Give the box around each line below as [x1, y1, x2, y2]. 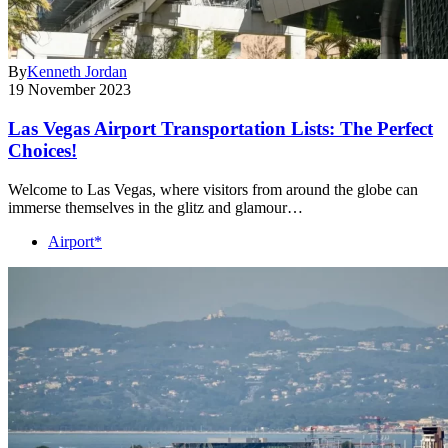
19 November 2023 [8, 81, 131, 99]
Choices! [8, 140, 77, 162]
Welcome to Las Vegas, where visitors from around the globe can [8, 180, 418, 198]
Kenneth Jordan [27, 63, 127, 81]
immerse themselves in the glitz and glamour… [8, 198, 303, 216]
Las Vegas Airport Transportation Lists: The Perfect [8, 118, 433, 140]
